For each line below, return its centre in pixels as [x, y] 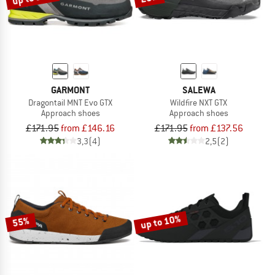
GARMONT [70, 90]
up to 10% [161, 222]
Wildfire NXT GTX [199, 102]
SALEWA [199, 90]
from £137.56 [216, 128]
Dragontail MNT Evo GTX [70, 102]
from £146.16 [88, 128]
